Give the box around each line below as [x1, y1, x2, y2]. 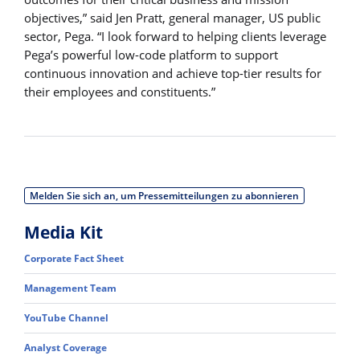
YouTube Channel [24, 311, 111, 325]
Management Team [24, 280, 119, 295]
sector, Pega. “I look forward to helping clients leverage [24, 27, 326, 44]
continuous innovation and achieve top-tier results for [24, 64, 321, 81]
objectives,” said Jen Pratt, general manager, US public [24, 9, 321, 26]
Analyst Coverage [24, 341, 109, 355]
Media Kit [24, 220, 103, 243]
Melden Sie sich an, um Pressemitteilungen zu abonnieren [29, 188, 299, 202]
